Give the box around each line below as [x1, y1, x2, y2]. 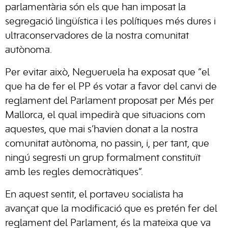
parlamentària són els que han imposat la [5, 3, 186, 13]
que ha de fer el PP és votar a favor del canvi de [5, 82, 217, 92]
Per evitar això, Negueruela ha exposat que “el [5, 68, 210, 78]
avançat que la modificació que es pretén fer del [5, 205, 217, 214]
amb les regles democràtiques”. [5, 168, 143, 178]
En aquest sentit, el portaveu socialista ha [5, 190, 183, 200]
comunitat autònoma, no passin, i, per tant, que [5, 139, 209, 149]
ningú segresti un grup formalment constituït [5, 154, 201, 163]
